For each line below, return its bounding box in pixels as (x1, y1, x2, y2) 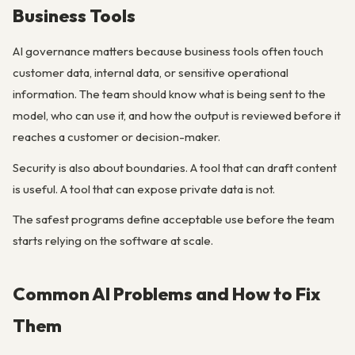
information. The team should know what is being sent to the (13, 86, 326, 102)
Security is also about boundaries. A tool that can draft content (13, 159, 337, 175)
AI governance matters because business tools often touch (13, 44, 323, 59)
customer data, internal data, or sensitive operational (13, 65, 288, 81)
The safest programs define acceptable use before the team (13, 211, 334, 227)
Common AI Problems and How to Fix (13, 281, 320, 305)
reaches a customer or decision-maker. (13, 129, 220, 145)
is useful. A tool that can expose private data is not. (13, 181, 275, 197)
